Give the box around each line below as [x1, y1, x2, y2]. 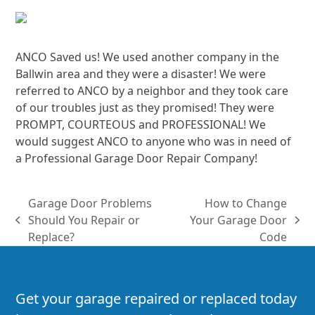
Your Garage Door [190, 212, 288, 229]
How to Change [205, 195, 288, 212]
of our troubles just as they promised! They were [15, 100, 275, 116]
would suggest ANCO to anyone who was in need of [15, 134, 292, 150]
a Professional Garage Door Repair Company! [15, 150, 258, 167]
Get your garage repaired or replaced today [15, 289, 297, 309]
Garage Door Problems [27, 195, 152, 212]
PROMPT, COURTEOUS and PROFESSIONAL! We [15, 117, 266, 133]
